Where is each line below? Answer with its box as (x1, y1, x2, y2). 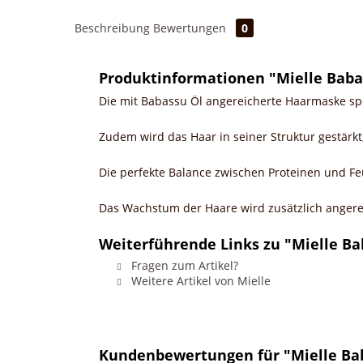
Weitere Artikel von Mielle (128, 273, 271, 288)
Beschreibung (75, 20, 150, 36)
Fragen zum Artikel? (128, 258, 238, 273)
